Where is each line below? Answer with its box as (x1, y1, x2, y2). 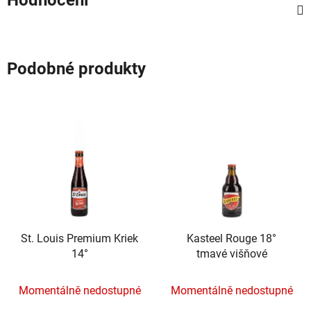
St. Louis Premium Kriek (21, 232, 138, 246)
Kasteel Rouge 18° (187, 232, 276, 246)
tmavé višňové (196, 247, 267, 261)
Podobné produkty (7, 58, 146, 78)
